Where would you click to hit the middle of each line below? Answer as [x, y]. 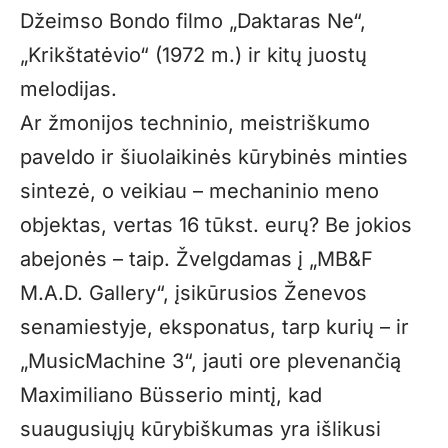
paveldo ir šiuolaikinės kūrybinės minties [214, 156]
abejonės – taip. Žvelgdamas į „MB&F [196, 258]
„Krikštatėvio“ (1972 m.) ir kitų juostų [193, 54]
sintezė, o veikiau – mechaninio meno [199, 190]
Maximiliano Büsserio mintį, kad [171, 394]
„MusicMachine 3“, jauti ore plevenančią [210, 360]
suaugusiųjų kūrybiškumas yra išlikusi [200, 428]
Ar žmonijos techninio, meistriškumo [195, 122]
